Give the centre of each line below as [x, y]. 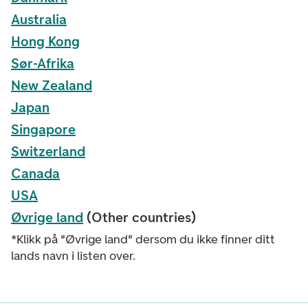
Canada [35, 173]
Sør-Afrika [43, 63]
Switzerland [48, 151]
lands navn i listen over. [73, 256]
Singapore [43, 129]
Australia [39, 19]
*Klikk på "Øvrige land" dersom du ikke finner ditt [143, 239]
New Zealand [52, 85]
